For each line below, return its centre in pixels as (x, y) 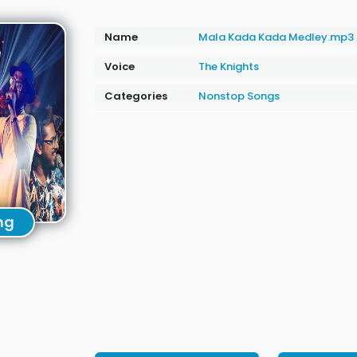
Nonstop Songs (239, 96)
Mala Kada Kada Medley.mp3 (276, 37)
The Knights (228, 67)
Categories (135, 96)
